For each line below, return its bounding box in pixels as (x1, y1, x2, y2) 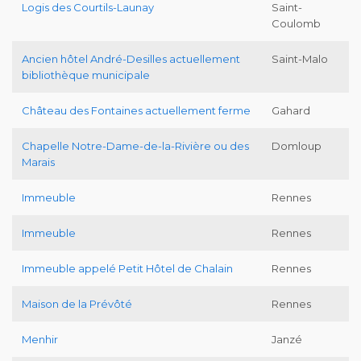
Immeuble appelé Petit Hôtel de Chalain (22, 261, 233, 275)
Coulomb (272, 16, 321, 30)
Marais (22, 155, 55, 168)
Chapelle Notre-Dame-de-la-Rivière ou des (22, 139, 249, 152)
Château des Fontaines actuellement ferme (22, 103, 251, 117)
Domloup (272, 139, 322, 152)
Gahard (272, 103, 310, 117)
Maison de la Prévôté (22, 297, 132, 310)
